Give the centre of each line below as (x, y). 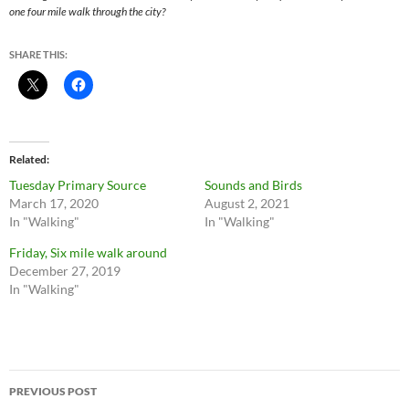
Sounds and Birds (253, 184)
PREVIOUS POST (53, 391)
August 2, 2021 (247, 203)
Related (28, 159)
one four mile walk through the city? (87, 11)
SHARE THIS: (38, 54)
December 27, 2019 (65, 270)
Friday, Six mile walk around (88, 252)
